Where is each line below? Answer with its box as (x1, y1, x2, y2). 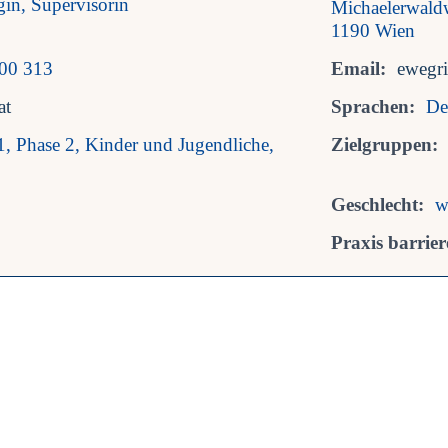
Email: (331, 58, 386, 80)
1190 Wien (331, 20, 415, 42)
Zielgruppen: (331, 134, 438, 156)
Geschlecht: (331, 194, 424, 216)
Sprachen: (331, 96, 415, 118)
